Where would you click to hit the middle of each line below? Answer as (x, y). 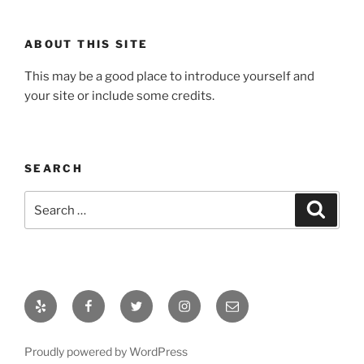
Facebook (112, 299)
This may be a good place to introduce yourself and (169, 76)
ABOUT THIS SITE (87, 43)
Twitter (151, 299)
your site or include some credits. (119, 96)
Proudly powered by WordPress (106, 351)
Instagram (208, 299)
